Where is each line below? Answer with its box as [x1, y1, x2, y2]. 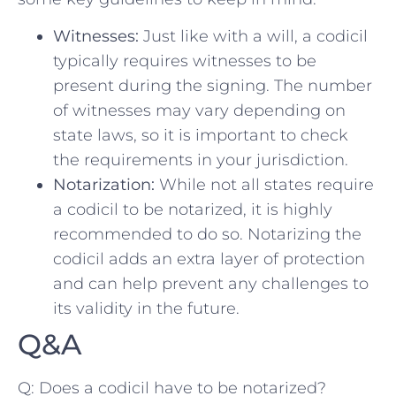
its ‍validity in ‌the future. [53, 299, 240, 319]
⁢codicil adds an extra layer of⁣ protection [53, 249, 365, 270]
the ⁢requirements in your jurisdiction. [53, 150, 348, 171]
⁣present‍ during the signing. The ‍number [53, 76, 372, 96]
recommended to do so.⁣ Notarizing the [53, 225, 362, 245]
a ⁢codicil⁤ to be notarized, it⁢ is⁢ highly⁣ [53, 200, 332, 220]
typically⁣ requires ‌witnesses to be [53, 51, 316, 72]
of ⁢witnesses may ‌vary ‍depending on [53, 101, 346, 121]
